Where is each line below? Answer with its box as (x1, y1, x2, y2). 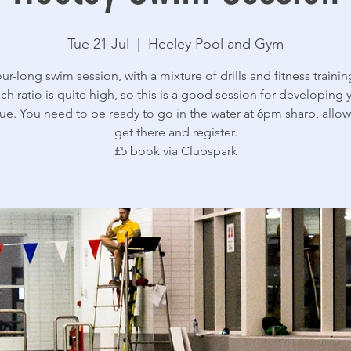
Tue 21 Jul (67, 34, 129, 52)
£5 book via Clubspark (114, 143, 237, 158)
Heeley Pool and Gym (148, 34, 284, 52)
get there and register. (114, 124, 237, 139)
